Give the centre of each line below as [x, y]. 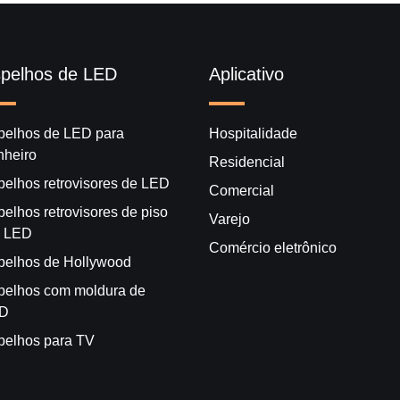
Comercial [242, 190]
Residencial [247, 162]
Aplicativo [246, 74]
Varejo [229, 219]
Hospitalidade [253, 133]
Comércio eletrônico [273, 247]
